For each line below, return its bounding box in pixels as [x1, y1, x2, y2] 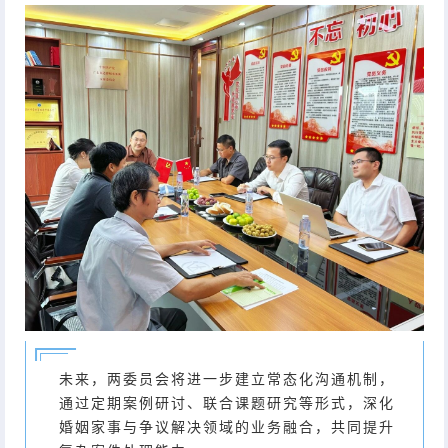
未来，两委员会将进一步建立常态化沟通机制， [58, 371, 395, 388]
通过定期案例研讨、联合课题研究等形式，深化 [58, 395, 395, 412]
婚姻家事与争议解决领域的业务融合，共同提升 [58, 419, 395, 436]
